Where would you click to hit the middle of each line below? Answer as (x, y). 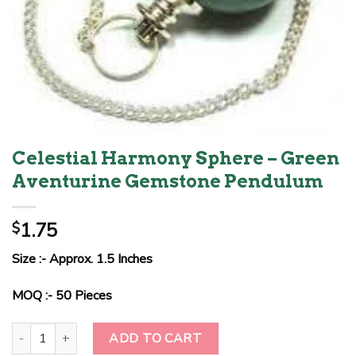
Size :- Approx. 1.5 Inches (84, 259)
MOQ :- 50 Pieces (64, 295)
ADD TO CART (156, 338)
